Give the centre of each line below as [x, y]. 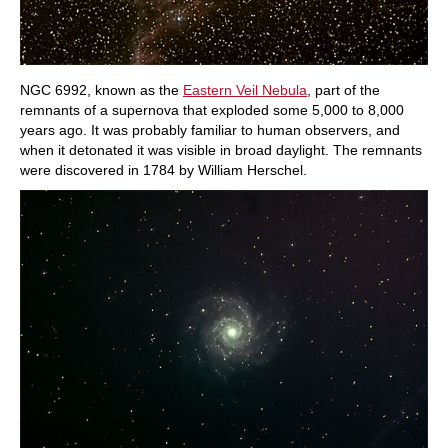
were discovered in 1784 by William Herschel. [163, 169]
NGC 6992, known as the [101, 89]
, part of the [343, 89]
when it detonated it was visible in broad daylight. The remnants [221, 149]
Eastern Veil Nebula [245, 89]
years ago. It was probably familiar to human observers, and [210, 129]
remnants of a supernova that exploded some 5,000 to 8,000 [212, 109]
